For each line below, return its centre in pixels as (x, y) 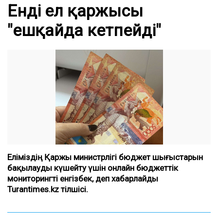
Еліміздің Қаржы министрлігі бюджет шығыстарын (105, 157)
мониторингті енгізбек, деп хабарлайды (83, 179)
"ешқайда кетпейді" (84, 30)
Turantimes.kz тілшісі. (48, 189)
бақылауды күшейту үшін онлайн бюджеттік (93, 168)
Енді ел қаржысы (75, 11)
